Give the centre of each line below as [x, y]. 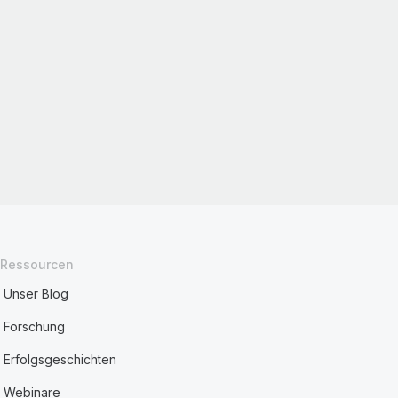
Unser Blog [36, 294]
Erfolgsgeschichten [60, 359]
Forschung [35, 326]
